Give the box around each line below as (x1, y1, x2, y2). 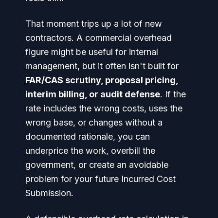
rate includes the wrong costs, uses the (25, 103, 182, 113)
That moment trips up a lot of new (25, 18, 162, 29)
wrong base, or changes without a (25, 117, 163, 127)
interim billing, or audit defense (25, 89, 160, 99)
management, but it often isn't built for (25, 61, 179, 71)
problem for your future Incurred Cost (25, 174, 176, 184)
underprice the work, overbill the (25, 145, 155, 156)
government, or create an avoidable (25, 160, 168, 170)
